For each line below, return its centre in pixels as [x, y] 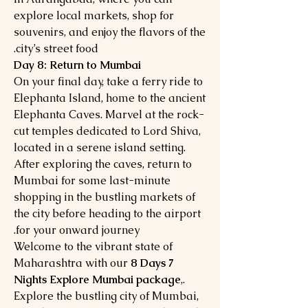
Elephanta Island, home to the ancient [110, 98]
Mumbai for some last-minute [92, 180]
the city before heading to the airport [107, 213]
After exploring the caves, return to [103, 164]
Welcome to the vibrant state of [93, 246]
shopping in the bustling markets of [104, 197]
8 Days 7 [152, 263]
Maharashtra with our [72, 263]
